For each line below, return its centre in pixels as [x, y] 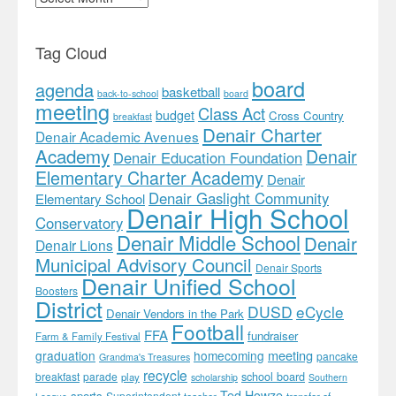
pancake [337, 355]
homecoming [229, 355]
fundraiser [273, 335]
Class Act [232, 113]
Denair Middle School [209, 242]
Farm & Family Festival [88, 335]
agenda [65, 89]
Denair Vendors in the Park [175, 313]
